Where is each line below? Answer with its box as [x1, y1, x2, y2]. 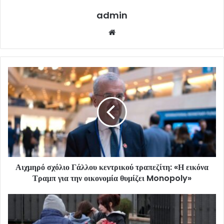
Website [117, 27, 146, 37]
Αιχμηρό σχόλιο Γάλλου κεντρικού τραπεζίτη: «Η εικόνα [15, 161, 208, 173]
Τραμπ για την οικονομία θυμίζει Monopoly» [32, 172, 191, 184]
